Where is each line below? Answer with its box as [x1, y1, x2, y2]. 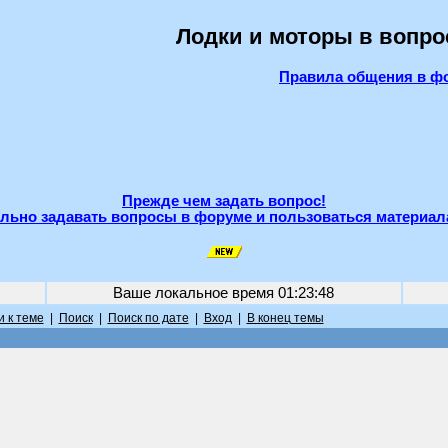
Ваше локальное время [113, 285, 278, 301]
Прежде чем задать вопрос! [122, 193, 326, 209]
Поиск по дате [107, 311, 189, 325]
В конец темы [246, 311, 324, 325]
